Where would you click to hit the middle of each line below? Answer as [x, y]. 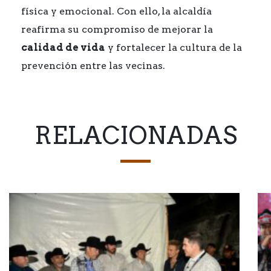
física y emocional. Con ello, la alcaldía [116, 11]
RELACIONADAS [135, 135]
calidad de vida [63, 47]
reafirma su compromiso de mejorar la [117, 29]
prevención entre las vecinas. [93, 66]
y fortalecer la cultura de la [174, 47]
